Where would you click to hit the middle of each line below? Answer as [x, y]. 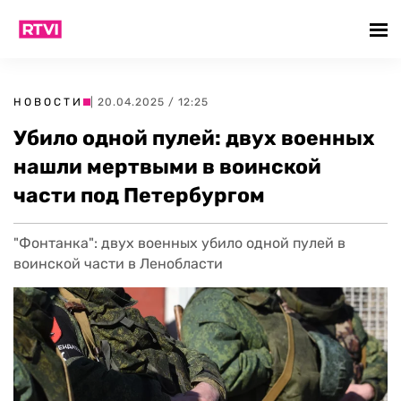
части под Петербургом [139, 195]
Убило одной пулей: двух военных [194, 138]
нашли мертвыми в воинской [167, 166]
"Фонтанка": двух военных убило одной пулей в [179, 243]
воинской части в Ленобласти [118, 264]
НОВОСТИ [48, 102]
